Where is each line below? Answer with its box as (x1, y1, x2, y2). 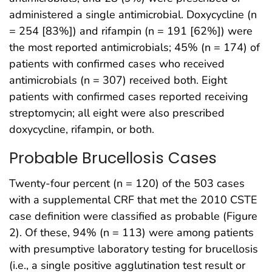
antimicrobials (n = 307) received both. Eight (9, 72, 227, 87)
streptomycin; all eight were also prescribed (9, 105, 225, 120)
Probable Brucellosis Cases (9, 146, 217, 169)
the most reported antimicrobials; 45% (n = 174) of (9, 39, 260, 55)
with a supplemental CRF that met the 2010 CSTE (9, 192, 257, 208)
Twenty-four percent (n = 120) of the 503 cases (9, 176, 245, 191)
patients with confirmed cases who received (9, 56, 225, 71)
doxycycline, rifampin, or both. (9, 121, 154, 137)
